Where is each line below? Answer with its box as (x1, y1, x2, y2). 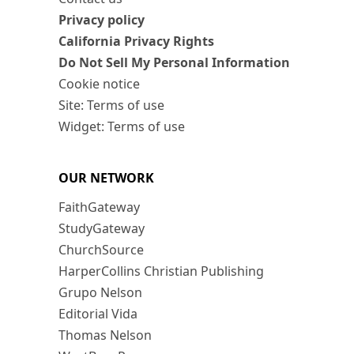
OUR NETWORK (58, 169, 154, 187)
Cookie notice (58, 75, 140, 93)
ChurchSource (58, 241, 144, 259)
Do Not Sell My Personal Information (58, 54, 290, 72)
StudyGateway (58, 220, 145, 238)
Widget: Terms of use (58, 118, 185, 136)
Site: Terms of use (58, 96, 164, 115)
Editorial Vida (58, 305, 137, 323)
